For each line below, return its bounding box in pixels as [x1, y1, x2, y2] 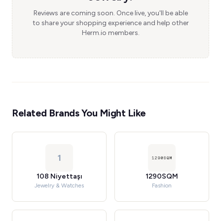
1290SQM [146, 172, 178, 181]
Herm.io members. [81, 29, 140, 37]
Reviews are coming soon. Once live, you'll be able [33, 9, 188, 17]
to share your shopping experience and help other [32, 19, 189, 27]
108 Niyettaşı [36, 172, 82, 181]
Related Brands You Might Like [12, 107, 146, 119]
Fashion [152, 182, 172, 189]
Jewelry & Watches [35, 182, 84, 189]
